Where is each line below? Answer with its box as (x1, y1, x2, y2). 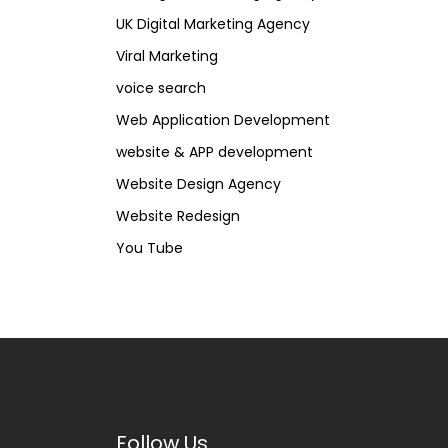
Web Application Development (116, 110, 330, 131)
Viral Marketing (116, 46, 218, 67)
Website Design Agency (116, 174, 281, 195)
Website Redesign (116, 206, 240, 227)
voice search (116, 78, 206, 99)
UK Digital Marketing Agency (116, 14, 310, 35)
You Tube (116, 238, 183, 259)
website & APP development (116, 142, 313, 163)
